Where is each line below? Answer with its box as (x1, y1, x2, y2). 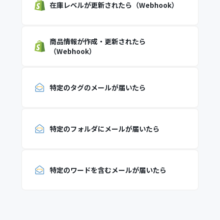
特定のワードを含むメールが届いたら (49, 165, 166, 175)
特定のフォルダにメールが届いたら (49, 124, 160, 134)
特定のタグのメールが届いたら (49, 82, 146, 92)
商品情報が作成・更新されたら (49, 36, 146, 46)
